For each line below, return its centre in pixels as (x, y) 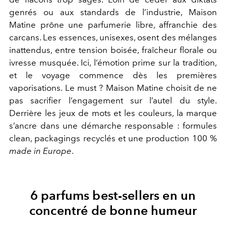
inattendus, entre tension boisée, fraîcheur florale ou (113, 50)
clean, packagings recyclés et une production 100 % (113, 138)
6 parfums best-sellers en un (113, 195)
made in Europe (40, 151)
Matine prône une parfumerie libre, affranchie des (113, 25)
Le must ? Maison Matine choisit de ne (141, 88)
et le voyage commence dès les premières (113, 75)
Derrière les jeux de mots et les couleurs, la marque (113, 113)
